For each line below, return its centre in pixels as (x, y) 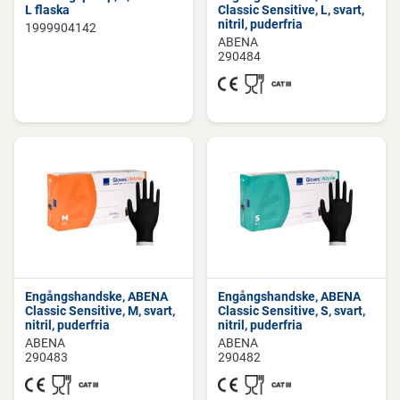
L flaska (47, 10)
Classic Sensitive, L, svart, (291, 10)
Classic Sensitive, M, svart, (100, 311)
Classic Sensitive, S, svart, (292, 311)
